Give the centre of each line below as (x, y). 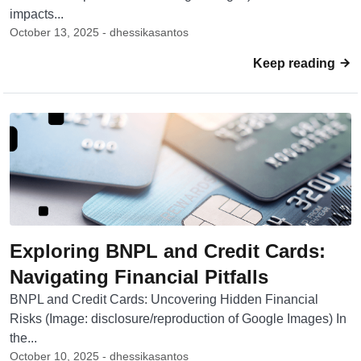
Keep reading (296, 63)
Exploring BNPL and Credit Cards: (168, 251)
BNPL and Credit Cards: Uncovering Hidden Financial (164, 299)
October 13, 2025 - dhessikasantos (99, 32)
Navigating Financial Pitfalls (139, 277)
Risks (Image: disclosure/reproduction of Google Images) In (178, 319)
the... (23, 338)
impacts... (37, 14)
